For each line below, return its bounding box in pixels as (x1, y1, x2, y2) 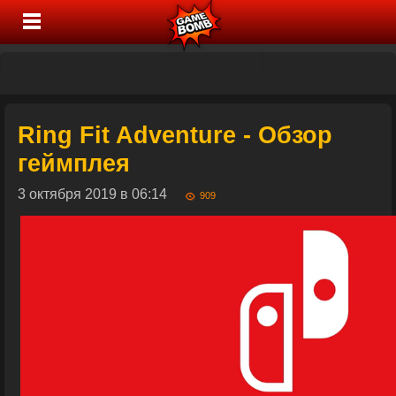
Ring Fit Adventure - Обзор (18, 121, 332, 148)
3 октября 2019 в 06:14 (18, 187, 185, 202)
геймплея (18, 149, 130, 177)
